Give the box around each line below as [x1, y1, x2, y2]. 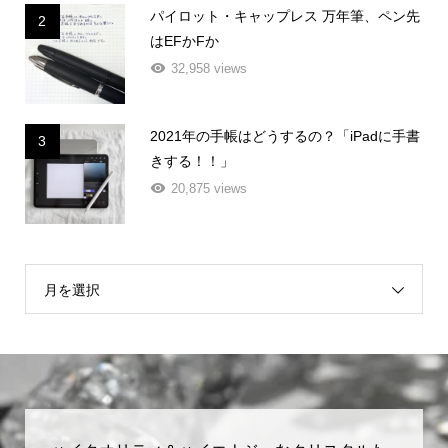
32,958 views [170, 61, 247, 77]
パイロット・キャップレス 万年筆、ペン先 [149, 8, 420, 25]
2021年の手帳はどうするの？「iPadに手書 [149, 128, 420, 145]
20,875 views [170, 181, 247, 197]
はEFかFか [149, 33, 219, 50]
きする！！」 [149, 153, 234, 170]
